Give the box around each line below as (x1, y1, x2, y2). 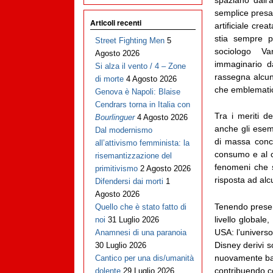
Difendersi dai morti (94, 177, 163, 186)
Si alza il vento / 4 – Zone (94, 62, 186, 71)
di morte (94, 74, 124, 84)
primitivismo (94, 164, 138, 174)
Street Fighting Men (94, 36, 165, 46)
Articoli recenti (90, 17, 141, 29)
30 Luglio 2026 (94, 241, 146, 250)
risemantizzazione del (94, 151, 172, 161)
